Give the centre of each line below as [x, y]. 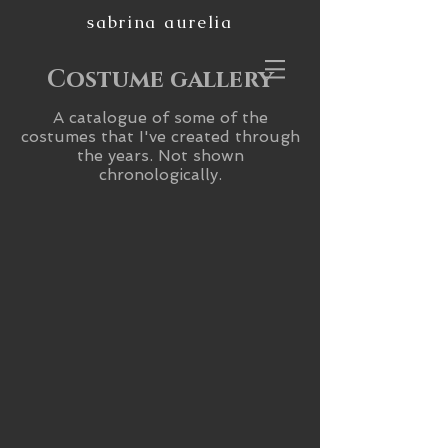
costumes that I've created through [160, 136]
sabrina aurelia [160, 22]
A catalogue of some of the [160, 117]
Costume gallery [160, 80]
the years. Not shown [160, 155]
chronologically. [160, 174]
